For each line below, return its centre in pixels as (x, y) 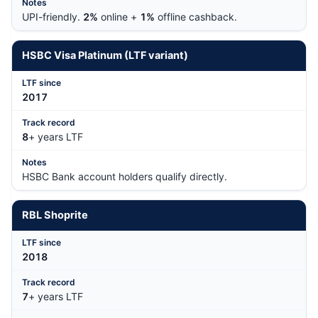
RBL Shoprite (55, 215)
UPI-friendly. (53, 17)
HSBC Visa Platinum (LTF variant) (105, 56)
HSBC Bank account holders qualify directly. (125, 177)
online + (119, 17)
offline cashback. (196, 17)
